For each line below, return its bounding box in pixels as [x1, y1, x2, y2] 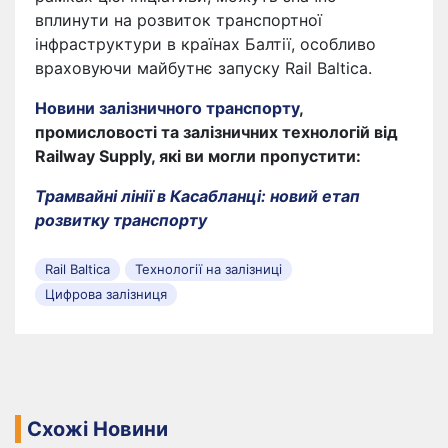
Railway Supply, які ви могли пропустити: [35, 146, 361, 167]
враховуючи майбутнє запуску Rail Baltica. [35, 58, 372, 79]
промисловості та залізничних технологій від [35, 122, 398, 143]
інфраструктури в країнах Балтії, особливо [35, 34, 376, 55]
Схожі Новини [27, 417, 168, 442]
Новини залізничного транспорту [35, 98, 299, 119]
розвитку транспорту [35, 210, 207, 231]
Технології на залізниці [135, 261, 282, 278]
